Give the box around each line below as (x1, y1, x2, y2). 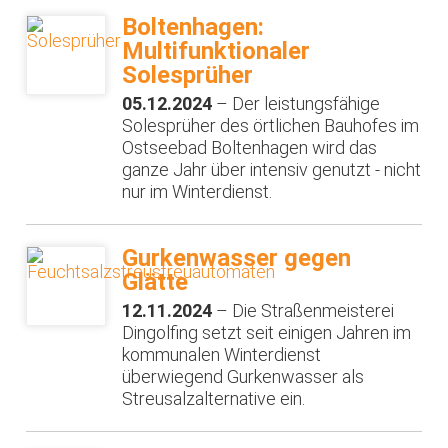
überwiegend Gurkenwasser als (122, 366, 365, 388)
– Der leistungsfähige (212, 93, 381, 115)
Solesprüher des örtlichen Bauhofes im (122, 115, 420, 137)
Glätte (122, 267, 189, 296)
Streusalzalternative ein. (122, 388, 306, 410)
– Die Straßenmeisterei (212, 300, 395, 322)
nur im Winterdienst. (122, 181, 273, 203)
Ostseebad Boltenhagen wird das (122, 137, 378, 159)
